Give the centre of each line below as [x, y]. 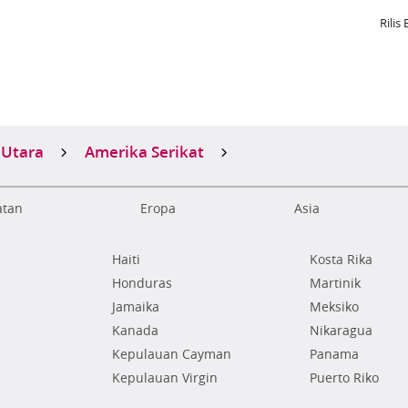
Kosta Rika [341, 260]
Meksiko [334, 307]
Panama [334, 354]
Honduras [143, 283]
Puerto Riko [344, 378]
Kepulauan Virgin [165, 378]
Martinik [335, 283]
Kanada [136, 331]
